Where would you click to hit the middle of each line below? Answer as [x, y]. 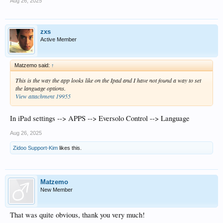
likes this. [70, 148]
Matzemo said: [33, 65]
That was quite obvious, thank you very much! [77, 215]
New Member [56, 189]
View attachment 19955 [43, 96]
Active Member [58, 39]
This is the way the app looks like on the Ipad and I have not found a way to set [108, 80]
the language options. [41, 88]
